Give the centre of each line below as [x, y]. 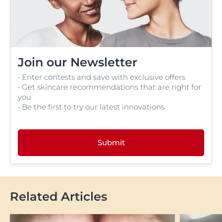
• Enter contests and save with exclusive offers [102, 77]
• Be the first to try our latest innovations [91, 107]
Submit [111, 142]
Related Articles [58, 196]
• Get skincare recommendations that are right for [110, 87]
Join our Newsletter [78, 62]
